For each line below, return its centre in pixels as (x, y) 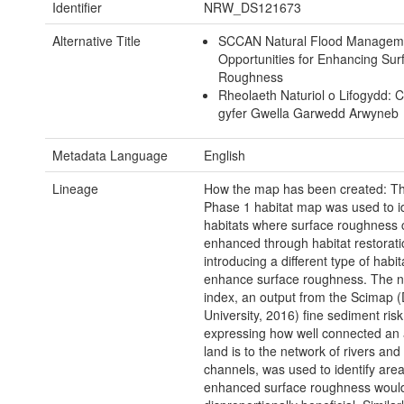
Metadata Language (110, 156)
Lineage (75, 189)
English (224, 156)
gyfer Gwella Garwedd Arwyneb (309, 113)
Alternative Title (96, 41)
